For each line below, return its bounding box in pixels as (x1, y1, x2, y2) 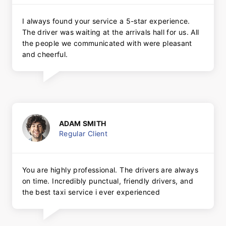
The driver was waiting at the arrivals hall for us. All (22, 28, 199, 37)
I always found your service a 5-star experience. (22, 17, 190, 26)
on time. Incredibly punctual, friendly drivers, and (22, 177, 193, 186)
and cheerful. (22, 50, 68, 59)
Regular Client (59, 129, 107, 138)
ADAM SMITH (59, 119, 106, 128)
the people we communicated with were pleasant (22, 39, 192, 48)
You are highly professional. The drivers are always (22, 165, 198, 175)
